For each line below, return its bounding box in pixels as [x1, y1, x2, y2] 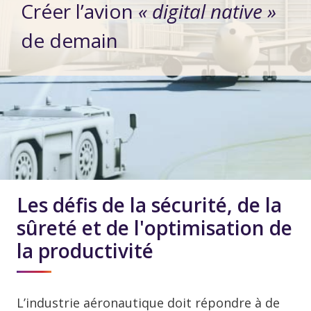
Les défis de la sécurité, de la [17, 192, 282, 219]
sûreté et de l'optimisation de [17, 215, 292, 242]
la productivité [17, 237, 153, 264]
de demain [21, 27, 118, 54]
